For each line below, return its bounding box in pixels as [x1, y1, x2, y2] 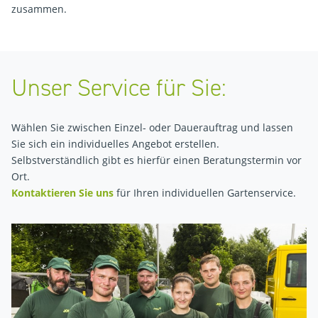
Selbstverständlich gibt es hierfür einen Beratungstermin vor [11, 153, 302, 167]
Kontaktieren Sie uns [11, 186, 114, 199]
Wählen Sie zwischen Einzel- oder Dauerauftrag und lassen [11, 121, 293, 134]
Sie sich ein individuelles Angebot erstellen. [11, 137, 219, 150]
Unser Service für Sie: [11, 72, 226, 104]
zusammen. [11, 2, 70, 16]
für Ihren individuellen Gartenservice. [114, 186, 296, 199]
